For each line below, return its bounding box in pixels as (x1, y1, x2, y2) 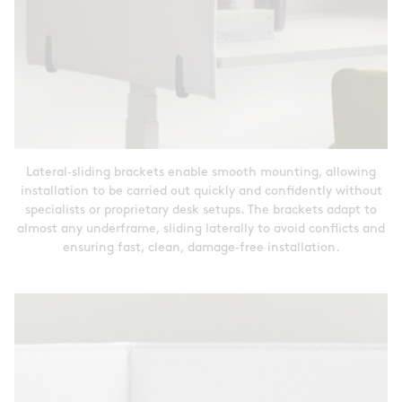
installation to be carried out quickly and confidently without (20, 184, 382, 198)
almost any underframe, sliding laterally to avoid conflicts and (17, 222, 385, 236)
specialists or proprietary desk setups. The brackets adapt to (25, 203, 377, 217)
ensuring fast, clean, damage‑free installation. (62, 240, 340, 255)
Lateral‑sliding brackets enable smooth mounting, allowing (26, 165, 376, 179)
